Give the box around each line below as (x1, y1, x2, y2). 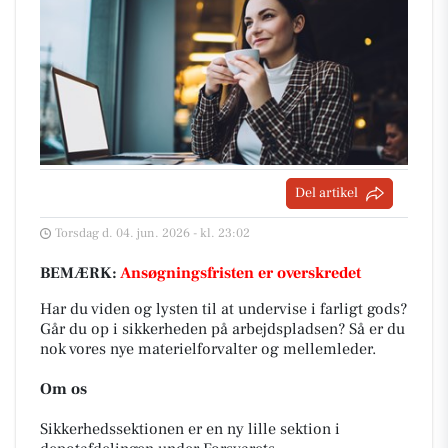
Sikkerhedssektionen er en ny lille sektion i (40, 419, 340, 439)
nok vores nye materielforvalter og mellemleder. (40, 339, 376, 359)
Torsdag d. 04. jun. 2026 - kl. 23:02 (55, 225, 250, 241)
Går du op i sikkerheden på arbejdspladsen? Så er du (40, 319, 405, 339)
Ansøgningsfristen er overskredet (120, 263, 361, 283)
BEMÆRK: (40, 263, 120, 283)
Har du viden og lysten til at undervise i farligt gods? (40, 299, 407, 319)
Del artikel (295, 184, 358, 202)
